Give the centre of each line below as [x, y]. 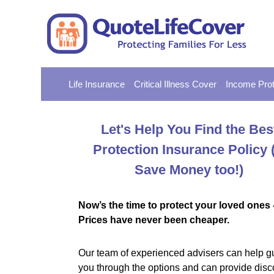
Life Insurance [97, 84]
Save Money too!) [189, 170]
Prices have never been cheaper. [154, 220]
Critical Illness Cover [175, 84]
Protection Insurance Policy [182, 150]
